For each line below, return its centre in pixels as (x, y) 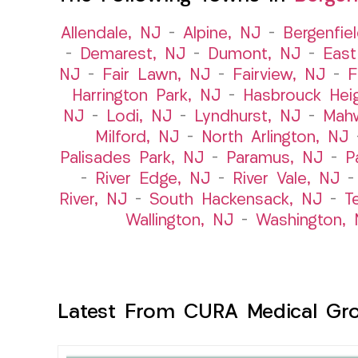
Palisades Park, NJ (132, 159)
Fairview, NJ (278, 76)
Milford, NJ (137, 138)
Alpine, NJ (222, 34)
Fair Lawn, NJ (156, 76)
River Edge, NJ (152, 179)
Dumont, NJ (254, 55)
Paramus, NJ (274, 159)
